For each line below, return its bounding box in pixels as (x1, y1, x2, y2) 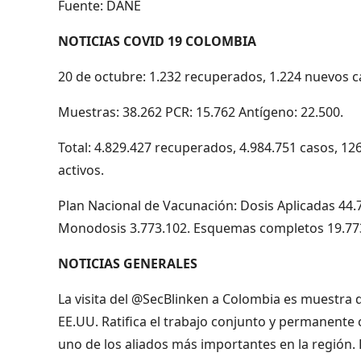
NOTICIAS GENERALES (58, 254, 197, 272)
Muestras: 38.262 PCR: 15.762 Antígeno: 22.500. (58, 102, 343, 121)
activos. (58, 160, 104, 179)
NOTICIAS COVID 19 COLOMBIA (58, 31, 256, 50)
